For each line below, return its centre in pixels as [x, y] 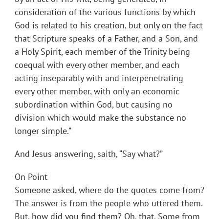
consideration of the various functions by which [105, 12]
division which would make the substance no [100, 118]
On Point [31, 177]
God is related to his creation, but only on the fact [109, 25]
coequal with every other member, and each [97, 65]
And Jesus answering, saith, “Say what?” [89, 154]
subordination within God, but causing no [94, 105]
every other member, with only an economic [97, 91]
